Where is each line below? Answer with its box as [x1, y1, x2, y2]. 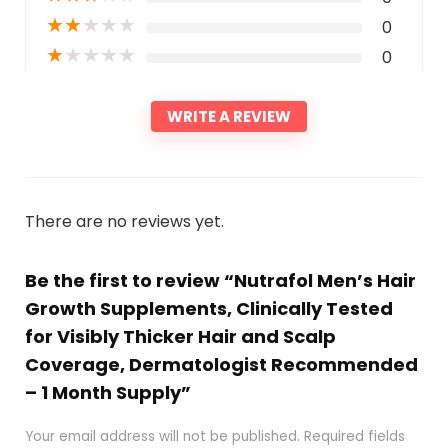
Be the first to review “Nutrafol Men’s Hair [24, 267, 416, 293]
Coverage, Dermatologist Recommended [24, 351, 418, 377]
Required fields [303, 426, 405, 446]
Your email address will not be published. [24, 426, 300, 446]
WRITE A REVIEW [167, 105, 291, 127]
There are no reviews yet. [24, 209, 224, 233]
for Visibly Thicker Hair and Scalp [24, 323, 336, 349]
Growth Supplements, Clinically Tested [24, 295, 393, 321]
